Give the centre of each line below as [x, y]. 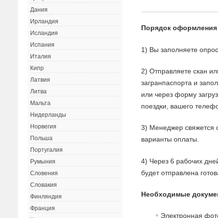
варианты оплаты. [170, 139]
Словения [44, 173]
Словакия [44, 185]
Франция [43, 209]
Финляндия [46, 197]
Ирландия [45, 22]
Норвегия [44, 127]
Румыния [43, 162]
